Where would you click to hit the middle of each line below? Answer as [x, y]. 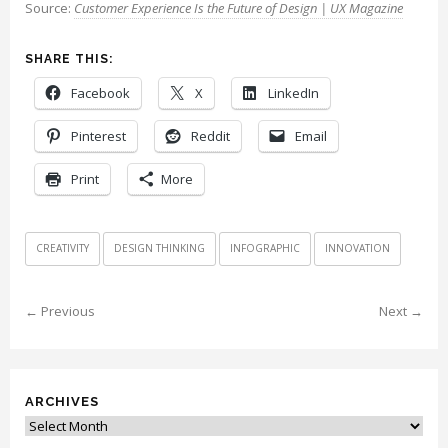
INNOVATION [357, 247]
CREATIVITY [62, 247]
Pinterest [98, 135]
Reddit [210, 135]
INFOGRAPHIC [265, 247]
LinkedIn [293, 92]
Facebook [100, 92]
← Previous [60, 310]
